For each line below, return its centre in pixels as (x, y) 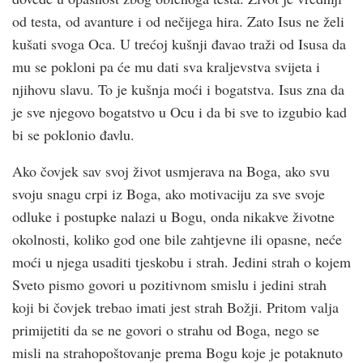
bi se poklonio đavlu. (73, 134)
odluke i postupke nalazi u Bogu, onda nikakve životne (173, 216)
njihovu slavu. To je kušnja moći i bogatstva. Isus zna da (178, 89)
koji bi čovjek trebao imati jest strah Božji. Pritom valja (175, 307)
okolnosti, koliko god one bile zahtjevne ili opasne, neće (177, 239)
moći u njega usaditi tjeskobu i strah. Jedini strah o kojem (181, 261)
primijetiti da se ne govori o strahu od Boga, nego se (166, 329)
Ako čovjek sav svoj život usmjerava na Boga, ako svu (171, 171)
